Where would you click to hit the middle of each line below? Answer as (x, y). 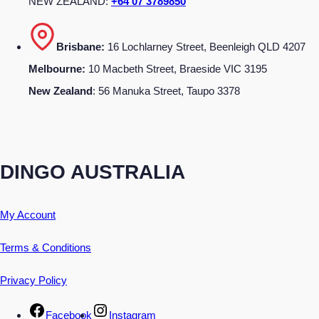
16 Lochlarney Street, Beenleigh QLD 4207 (205, 46)
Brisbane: (80, 46)
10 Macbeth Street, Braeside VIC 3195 (178, 68)
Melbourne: (58, 68)
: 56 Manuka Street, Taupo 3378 (166, 90)
